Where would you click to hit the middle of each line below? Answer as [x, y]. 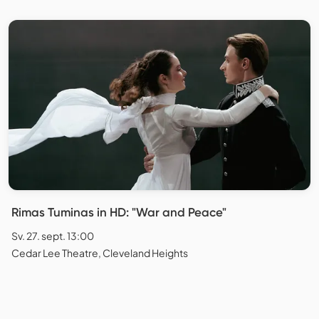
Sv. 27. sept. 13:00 [53, 235]
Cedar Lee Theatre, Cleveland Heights [100, 252]
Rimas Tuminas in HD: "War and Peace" [119, 212]
